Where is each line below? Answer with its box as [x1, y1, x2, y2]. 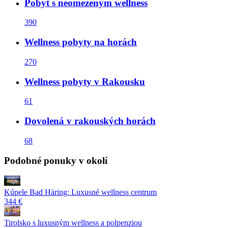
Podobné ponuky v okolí [4, 155, 107, 166]
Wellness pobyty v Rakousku [24, 76, 145, 87]
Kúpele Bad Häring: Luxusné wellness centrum [4, 188, 157, 197]
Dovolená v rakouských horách [24, 116, 156, 127]
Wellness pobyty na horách [24, 37, 137, 48]
